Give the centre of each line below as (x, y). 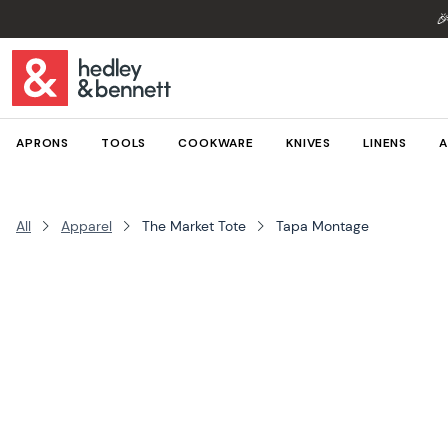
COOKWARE (216, 143)
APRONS (43, 143)
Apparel (86, 226)
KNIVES (308, 143)
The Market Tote (194, 226)
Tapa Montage (322, 226)
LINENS (385, 143)
